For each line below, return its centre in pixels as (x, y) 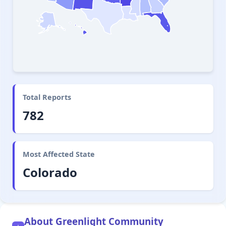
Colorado (50, 173)
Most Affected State (59, 154)
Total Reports (47, 97)
